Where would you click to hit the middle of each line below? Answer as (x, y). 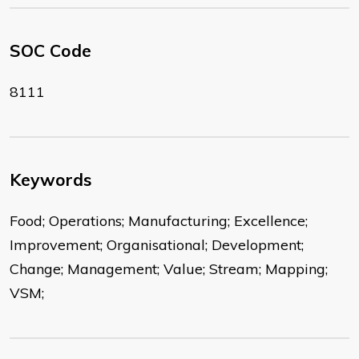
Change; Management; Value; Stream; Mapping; (169, 269)
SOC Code (50, 51)
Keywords (50, 180)
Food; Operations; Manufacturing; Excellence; (159, 221)
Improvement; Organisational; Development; (157, 245)
